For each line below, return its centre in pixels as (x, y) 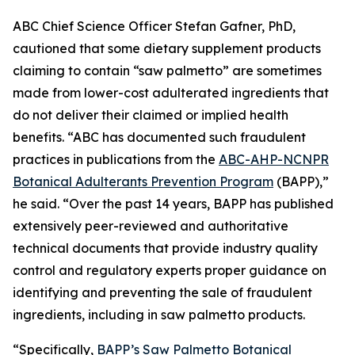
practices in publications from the (116, 159)
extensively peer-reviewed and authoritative (151, 226)
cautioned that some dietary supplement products (167, 48)
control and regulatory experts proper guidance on (170, 270)
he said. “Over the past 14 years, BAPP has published (173, 204)
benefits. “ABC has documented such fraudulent (159, 137)
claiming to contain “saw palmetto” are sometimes (167, 71)
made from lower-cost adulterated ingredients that (171, 93)
